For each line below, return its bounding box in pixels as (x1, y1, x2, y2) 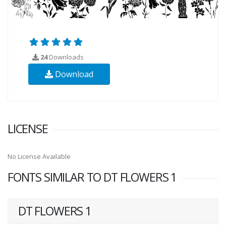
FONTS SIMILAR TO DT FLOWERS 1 (8, 168, 177, 185)
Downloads (47, 52, 84, 62)
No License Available (8, 151, 71, 161)
